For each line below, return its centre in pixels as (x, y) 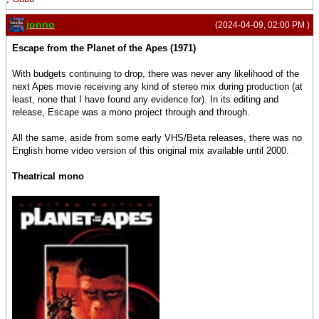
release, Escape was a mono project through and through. (131, 113)
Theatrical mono (48, 177)
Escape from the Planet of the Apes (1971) (104, 48)
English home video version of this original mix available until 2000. (151, 151)
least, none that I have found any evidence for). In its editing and (145, 100)
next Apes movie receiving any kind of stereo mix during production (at (157, 87)
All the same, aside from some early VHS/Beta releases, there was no (157, 138)
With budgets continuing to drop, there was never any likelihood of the (156, 74)
